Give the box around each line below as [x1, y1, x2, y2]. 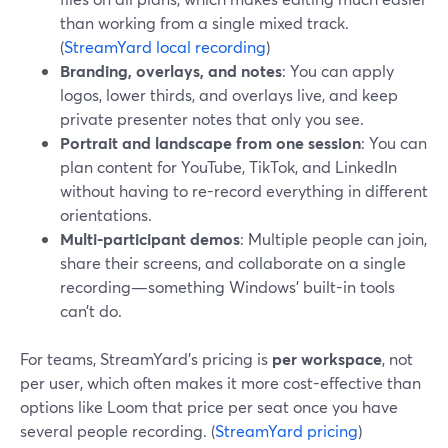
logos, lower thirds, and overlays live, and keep [60, 84, 398, 105]
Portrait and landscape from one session [60, 132, 361, 153]
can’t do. [60, 300, 122, 321]
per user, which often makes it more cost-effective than [20, 372, 421, 393]
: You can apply [282, 60, 394, 81]
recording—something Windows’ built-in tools [60, 276, 395, 297]
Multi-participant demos [60, 228, 240, 249]
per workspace [272, 348, 382, 369]
